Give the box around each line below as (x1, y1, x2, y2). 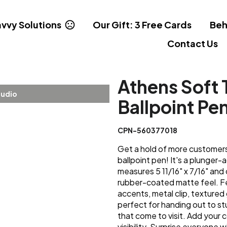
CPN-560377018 (117, 125, 177, 135)
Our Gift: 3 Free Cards (93, 19, 192, 31)
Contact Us (167, 37, 218, 50)
